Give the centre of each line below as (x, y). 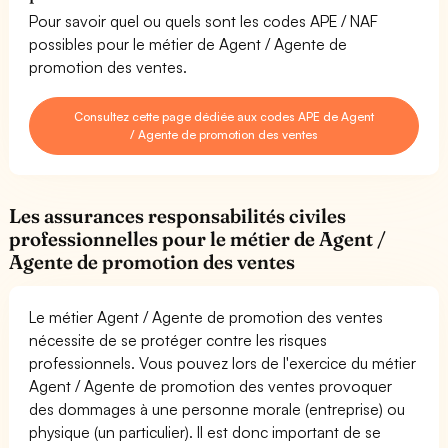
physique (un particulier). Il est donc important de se (205, 431)
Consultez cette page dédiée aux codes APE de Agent (224, 116)
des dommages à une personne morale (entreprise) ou (217, 408)
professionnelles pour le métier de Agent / (198, 238)
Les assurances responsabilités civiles (178, 215)
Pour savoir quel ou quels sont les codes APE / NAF (204, 20)
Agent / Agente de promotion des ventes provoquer (211, 385)
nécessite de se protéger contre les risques (178, 339)
